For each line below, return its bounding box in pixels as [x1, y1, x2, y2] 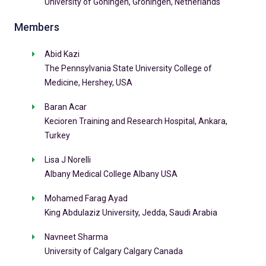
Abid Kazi [44, 49, 80, 59]
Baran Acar [44, 102, 87, 112]
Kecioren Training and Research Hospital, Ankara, [44, 116, 227, 126]
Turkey [44, 131, 70, 141]
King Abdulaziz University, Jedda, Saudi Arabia [44, 208, 217, 218]
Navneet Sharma [44, 232, 108, 242]
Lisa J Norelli [44, 155, 91, 165]
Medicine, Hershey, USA [44, 78, 132, 88]
